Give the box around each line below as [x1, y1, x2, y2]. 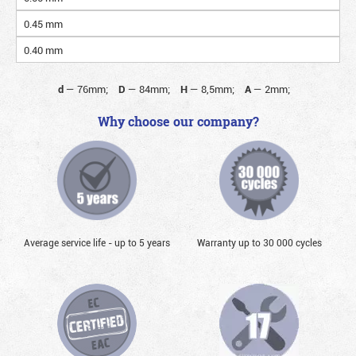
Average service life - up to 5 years [24, 236, 170, 250]
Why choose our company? [97, 113, 259, 131]
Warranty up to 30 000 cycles [196, 236, 322, 250]
